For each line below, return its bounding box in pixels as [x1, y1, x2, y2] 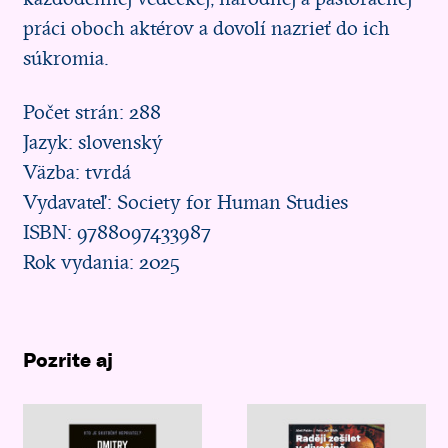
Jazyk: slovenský [22, 130, 163, 155]
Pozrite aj [22, 351, 113, 371]
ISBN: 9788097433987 [22, 220, 211, 245]
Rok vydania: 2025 [22, 250, 180, 275]
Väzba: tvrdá [22, 160, 131, 185]
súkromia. [22, 46, 108, 71]
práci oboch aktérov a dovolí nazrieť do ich [22, 16, 390, 41]
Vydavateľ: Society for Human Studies [22, 190, 348, 215]
